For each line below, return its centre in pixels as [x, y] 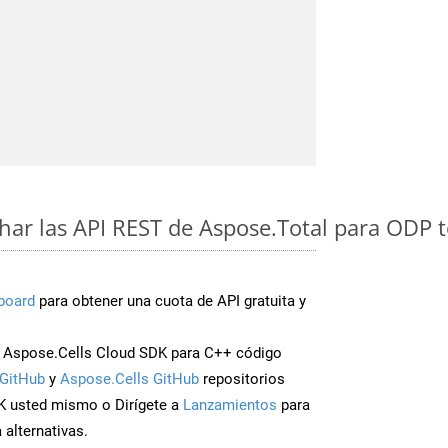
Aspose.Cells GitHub [129, 378]
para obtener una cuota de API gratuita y [170, 300]
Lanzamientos [230, 404]
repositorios [242, 378]
